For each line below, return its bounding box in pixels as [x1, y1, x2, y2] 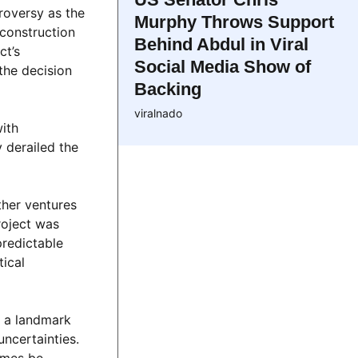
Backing [134, 79, 201, 99]
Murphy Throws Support [134, 12, 334, 32]
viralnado [134, 106, 182, 120]
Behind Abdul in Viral [134, 34, 308, 54]
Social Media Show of [134, 57, 311, 77]
